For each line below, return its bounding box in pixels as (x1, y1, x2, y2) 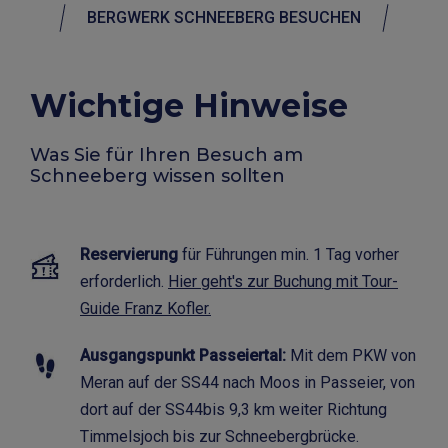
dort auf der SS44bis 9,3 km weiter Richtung (80, 399, 387, 419)
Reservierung (80, 244, 178, 264)
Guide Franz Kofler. (80, 298, 211, 318)
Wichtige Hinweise (30, 86, 348, 126)
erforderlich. (80, 271, 168, 291)
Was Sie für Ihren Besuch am (30, 144, 303, 167)
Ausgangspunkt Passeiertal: (80, 345, 286, 365)
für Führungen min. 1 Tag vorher (178, 244, 399, 264)
